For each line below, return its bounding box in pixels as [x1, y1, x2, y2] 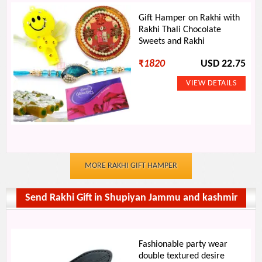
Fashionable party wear [139, 240, 228, 249]
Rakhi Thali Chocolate [139, 25, 222, 35]
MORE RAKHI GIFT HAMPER [85, 161, 177, 170]
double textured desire [139, 251, 225, 261]
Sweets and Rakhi [139, 37, 205, 46]
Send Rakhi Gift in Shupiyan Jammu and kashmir [25, 193, 237, 203]
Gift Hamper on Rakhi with [139, 13, 240, 23]
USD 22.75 [200, 59, 246, 69]
